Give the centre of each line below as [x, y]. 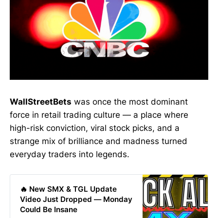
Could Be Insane [48, 210]
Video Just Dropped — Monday [76, 200]
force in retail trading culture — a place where [99, 115]
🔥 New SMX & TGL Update [68, 189]
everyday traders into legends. [70, 154]
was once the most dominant [130, 101]
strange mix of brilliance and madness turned [99, 141]
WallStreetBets [41, 101]
